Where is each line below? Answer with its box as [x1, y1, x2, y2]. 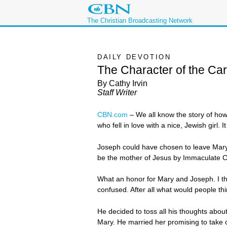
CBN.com [97, 110, 128, 119]
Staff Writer [97, 88, 137, 97]
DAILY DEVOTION [97, 53, 171, 61]
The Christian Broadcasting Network [87, 17, 193, 24]
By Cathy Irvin [97, 79, 147, 88]
